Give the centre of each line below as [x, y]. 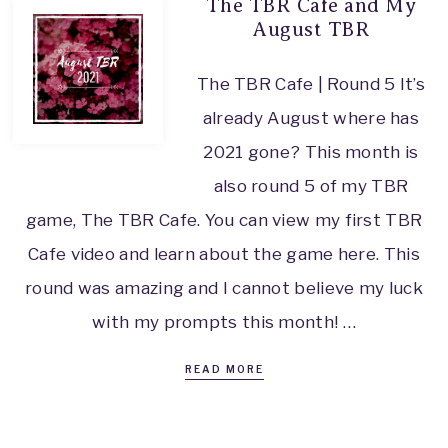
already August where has [311, 117]
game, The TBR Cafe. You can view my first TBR [224, 219]
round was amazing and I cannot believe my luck [224, 287]
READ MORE [224, 368]
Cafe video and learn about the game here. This [224, 253]
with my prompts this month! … [224, 321]
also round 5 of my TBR [311, 185]
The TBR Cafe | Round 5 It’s [311, 83]
